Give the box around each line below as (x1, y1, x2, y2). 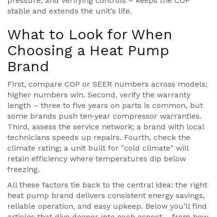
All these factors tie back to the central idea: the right (7, 180, 207, 189)
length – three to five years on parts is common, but (7, 101, 203, 110)
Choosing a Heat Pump (7, 42, 169, 59)
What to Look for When (7, 26, 172, 43)
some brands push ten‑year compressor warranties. (7, 111, 201, 121)
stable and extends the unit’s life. (7, 6, 132, 15)
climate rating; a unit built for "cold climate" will (7, 143, 188, 153)
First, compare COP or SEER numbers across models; (7, 79, 207, 89)
